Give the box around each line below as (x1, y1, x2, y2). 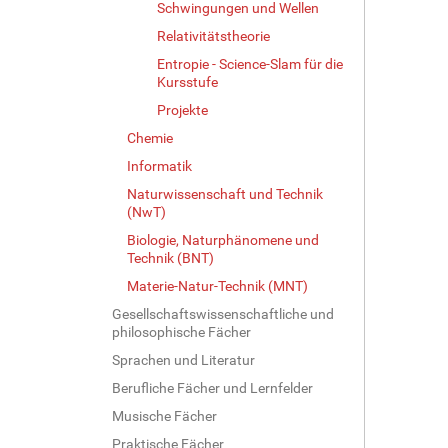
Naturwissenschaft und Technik (127, 185, 323, 202)
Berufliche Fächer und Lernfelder (112, 379, 313, 396)
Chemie (127, 129, 173, 146)
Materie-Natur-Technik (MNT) (127, 277, 308, 294)
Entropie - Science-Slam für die (157, 55, 343, 72)
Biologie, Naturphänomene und (127, 231, 319, 248)
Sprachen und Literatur (112, 351, 255, 368)
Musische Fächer (112, 407, 217, 424)
